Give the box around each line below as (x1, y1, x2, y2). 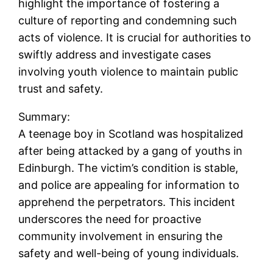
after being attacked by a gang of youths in (18, 144, 243, 157)
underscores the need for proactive (18, 212, 202, 225)
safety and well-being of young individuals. (18, 246, 239, 260)
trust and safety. (18, 82, 104, 95)
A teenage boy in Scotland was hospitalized (18, 127, 244, 140)
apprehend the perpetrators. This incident (18, 195, 236, 208)
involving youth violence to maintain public (18, 65, 239, 78)
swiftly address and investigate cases (18, 48, 211, 61)
